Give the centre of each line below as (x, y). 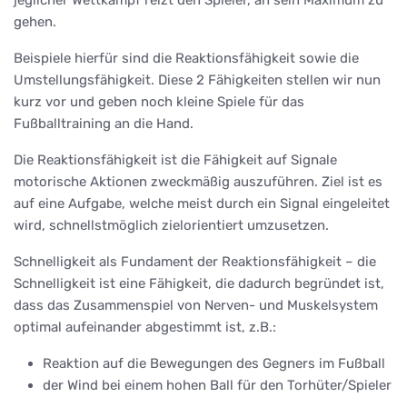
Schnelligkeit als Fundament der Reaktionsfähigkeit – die (195, 261)
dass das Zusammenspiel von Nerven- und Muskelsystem (196, 305)
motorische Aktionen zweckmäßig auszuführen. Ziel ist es (198, 181)
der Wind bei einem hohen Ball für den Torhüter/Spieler (217, 385)
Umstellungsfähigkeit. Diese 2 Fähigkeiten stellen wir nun (197, 79)
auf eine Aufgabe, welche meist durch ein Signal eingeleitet (202, 203)
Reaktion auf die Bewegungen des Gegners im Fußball (214, 363)
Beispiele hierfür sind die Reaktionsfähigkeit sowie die (186, 58)
